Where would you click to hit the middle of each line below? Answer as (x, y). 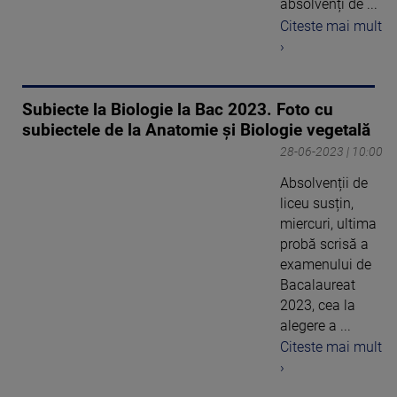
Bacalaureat (318, 284)
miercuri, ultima (328, 223)
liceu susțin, (317, 203)
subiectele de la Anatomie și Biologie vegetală (196, 130)
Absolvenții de (324, 183)
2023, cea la (318, 305)
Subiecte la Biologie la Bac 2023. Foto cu (178, 109)
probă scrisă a (324, 244)
